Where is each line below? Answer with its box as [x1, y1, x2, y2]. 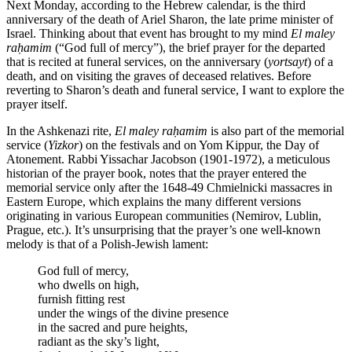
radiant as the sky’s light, [38, 334, 159, 348]
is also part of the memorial [207, 123, 344, 137]
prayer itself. [6, 97, 68, 111]
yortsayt [268, 54, 307, 68]
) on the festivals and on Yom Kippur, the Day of [79, 137, 319, 152]
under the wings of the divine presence [38, 306, 229, 320]
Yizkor [48, 137, 79, 152]
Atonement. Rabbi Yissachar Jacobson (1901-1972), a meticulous [6, 152, 330, 166]
